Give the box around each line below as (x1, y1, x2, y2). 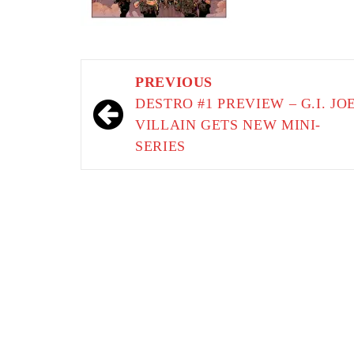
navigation (88, 93, 187, 119)
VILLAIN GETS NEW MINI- (135, 117, 322, 133)
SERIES (135, 138, 186, 154)
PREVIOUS (135, 74, 213, 90)
